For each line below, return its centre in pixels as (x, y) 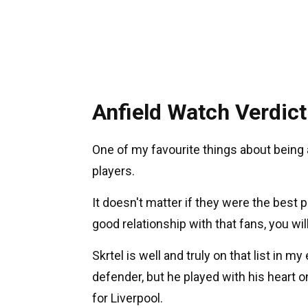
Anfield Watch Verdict (199, 112)
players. (113, 171)
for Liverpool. (128, 298)
